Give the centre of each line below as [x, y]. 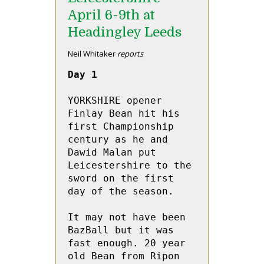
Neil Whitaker [92, 54]
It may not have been [127, 217]
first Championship [121, 126]
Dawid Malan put [112, 152]
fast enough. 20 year [127, 243]
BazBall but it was [121, 230]
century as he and [118, 139]
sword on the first [121, 178]
